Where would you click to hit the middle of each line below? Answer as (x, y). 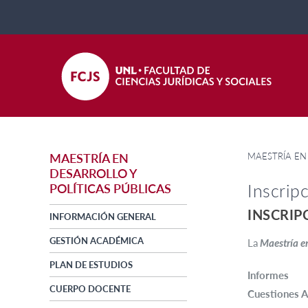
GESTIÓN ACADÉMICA (97, 241)
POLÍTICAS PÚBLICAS (110, 189)
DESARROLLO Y (93, 174)
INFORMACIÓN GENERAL (103, 217)
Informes (268, 275)
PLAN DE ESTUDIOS (91, 265)
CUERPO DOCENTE (90, 289)
